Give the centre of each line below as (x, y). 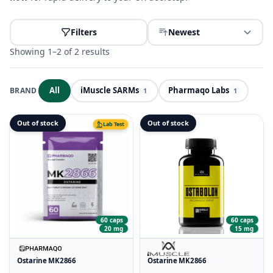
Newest (184, 32)
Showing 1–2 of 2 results (60, 51)
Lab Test (114, 124)
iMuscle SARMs (109, 90)
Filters (83, 32)
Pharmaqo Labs (198, 90)
